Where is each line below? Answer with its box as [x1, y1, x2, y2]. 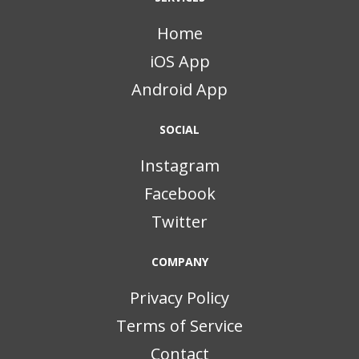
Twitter [151, 211, 208, 233]
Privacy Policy [130, 287, 229, 309]
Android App [131, 79, 228, 101]
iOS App [149, 50, 210, 73]
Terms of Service [116, 315, 243, 337]
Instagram [139, 155, 220, 177]
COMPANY [151, 254, 208, 270]
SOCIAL [159, 122, 200, 138]
